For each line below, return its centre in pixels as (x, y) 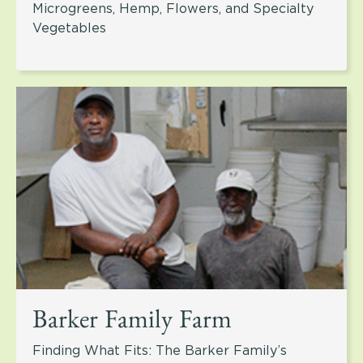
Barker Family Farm (132, 325)
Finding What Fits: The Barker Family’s (160, 351)
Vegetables (69, 28)
